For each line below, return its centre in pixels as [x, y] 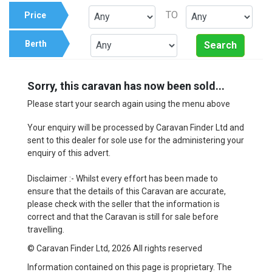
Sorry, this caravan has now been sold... [126, 86]
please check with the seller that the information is [124, 204]
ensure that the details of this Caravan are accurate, [127, 191]
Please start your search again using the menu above [129, 104]
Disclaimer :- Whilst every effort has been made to [123, 178]
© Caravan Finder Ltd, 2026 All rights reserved [115, 248]
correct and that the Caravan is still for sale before [123, 216]
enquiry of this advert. [69, 153]
